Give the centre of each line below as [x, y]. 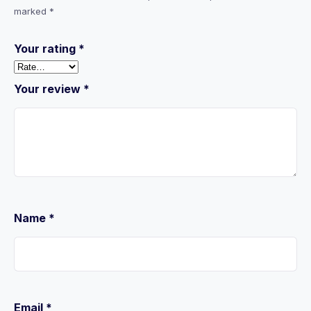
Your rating [46, 49]
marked [32, 11]
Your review [49, 89]
